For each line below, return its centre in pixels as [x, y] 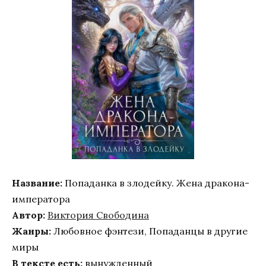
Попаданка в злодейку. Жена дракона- [156, 183]
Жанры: [31, 231]
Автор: [28, 215]
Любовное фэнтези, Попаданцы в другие [149, 231]
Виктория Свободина [98, 215]
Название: [37, 183]
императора [41, 199]
